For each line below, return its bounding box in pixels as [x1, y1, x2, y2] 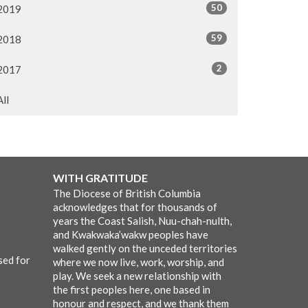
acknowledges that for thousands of [52, 201, 217, 214]
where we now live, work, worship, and [52, 256, 224, 269]
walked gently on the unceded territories [52, 242, 237, 255]
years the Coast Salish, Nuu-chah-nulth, [52, 214, 232, 228]
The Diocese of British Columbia [52, 187, 201, 200]
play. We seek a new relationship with [52, 269, 221, 283]
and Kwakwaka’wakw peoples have [52, 228, 208, 241]
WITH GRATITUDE [52, 171, 148, 185]
